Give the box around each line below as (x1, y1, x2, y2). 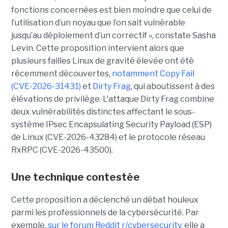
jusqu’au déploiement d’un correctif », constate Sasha (11, 30, 216, 40)
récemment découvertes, (11, 68, 112, 78)
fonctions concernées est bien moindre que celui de (11, 5, 212, 15)
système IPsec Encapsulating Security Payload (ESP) (11, 119, 212, 129)
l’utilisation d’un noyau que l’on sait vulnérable (11, 17, 185, 27)
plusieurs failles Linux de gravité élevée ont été (11, 55, 194, 66)
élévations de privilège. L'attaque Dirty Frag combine (11, 94, 214, 104)
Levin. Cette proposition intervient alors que (11, 43, 184, 53)
